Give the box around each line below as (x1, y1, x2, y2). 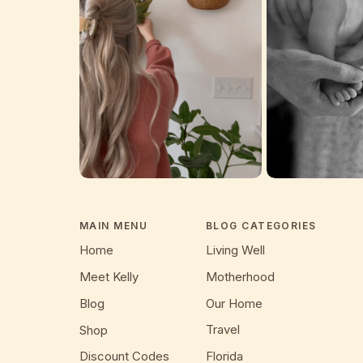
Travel (206, 322, 240, 337)
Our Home (206, 296, 263, 311)
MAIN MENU (79, 220, 147, 232)
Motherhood (206, 269, 275, 284)
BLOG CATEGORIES (206, 220, 317, 232)
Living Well (206, 242, 265, 258)
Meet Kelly (79, 269, 139, 284)
